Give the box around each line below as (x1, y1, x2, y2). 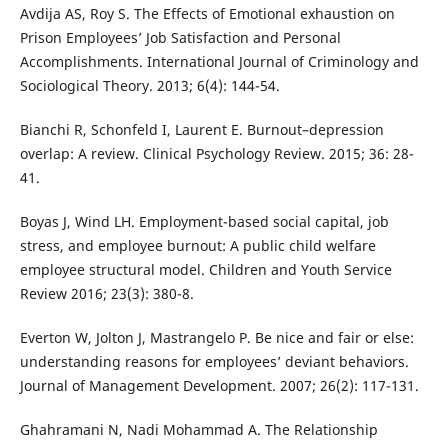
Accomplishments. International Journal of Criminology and (19, 52, 419, 72)
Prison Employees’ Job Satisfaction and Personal (19, 28, 341, 48)
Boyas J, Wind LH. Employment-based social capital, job (19, 212, 389, 232)
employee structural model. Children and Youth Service (19, 260, 392, 280)
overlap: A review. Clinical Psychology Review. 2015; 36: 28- (19, 144, 414, 164)
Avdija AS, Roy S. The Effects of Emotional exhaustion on (19, 4, 395, 24)
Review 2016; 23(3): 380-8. (19, 284, 194, 304)
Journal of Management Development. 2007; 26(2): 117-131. (19, 376, 419, 396)
